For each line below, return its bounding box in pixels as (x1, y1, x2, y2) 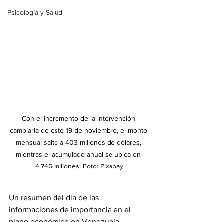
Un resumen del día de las (9, 193, 101, 202)
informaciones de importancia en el (9, 205, 133, 214)
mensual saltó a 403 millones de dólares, (15, 138, 143, 146)
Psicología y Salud (7, 8, 62, 16)
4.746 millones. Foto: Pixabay (35, 162, 123, 170)
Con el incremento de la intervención (21, 114, 137, 122)
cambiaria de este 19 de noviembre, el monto (9, 126, 149, 134)
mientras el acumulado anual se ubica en (16, 150, 143, 158)
